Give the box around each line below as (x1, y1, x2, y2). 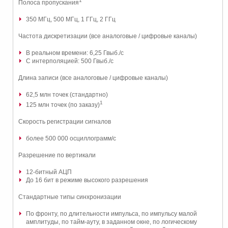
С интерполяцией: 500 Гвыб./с (26, 58, 113, 65)
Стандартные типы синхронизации (18, 193, 121, 201)
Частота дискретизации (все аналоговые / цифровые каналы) (18, 33, 197, 40)
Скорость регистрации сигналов (18, 118, 111, 125)
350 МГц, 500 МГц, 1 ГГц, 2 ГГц (26, 16, 116, 23)
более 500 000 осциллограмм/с (26, 135, 116, 142)
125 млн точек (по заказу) (26, 101, 100, 108)
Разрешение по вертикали (18, 152, 96, 159)
